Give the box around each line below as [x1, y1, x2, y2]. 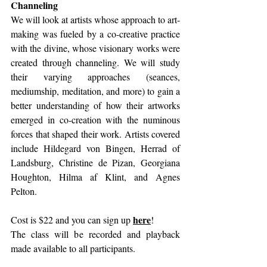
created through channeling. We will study [11, 55, 180, 69]
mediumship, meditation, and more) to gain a [11, 84, 180, 97]
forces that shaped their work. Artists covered [11, 127, 180, 140]
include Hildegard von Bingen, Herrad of [11, 141, 180, 154]
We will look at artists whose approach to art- [11, 13, 180, 26]
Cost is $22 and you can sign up [11, 213, 133, 226]
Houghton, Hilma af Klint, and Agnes [11, 170, 180, 183]
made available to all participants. [11, 241, 138, 254]
